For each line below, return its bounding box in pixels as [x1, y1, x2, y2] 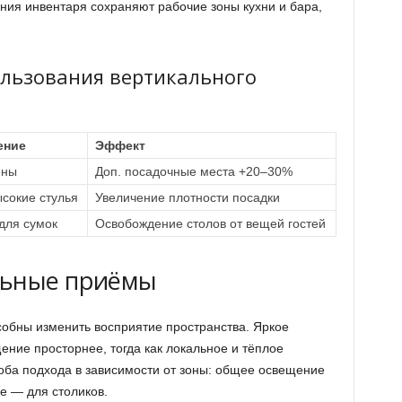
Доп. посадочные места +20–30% [94, 164, 293, 179]
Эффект [94, 138, 145, 153]
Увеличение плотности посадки [94, 190, 280, 205]
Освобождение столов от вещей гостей [94, 216, 326, 231]
